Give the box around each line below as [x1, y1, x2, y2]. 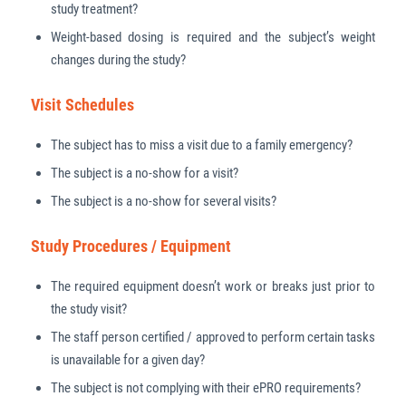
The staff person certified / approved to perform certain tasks [50, 329, 376, 346]
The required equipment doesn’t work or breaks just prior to [50, 278, 376, 295]
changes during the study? [50, 51, 186, 68]
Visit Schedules [30, 94, 134, 114]
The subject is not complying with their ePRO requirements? [50, 380, 361, 397]
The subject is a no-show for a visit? [50, 165, 246, 182]
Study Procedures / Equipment [30, 237, 231, 256]
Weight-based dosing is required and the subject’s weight [50, 28, 376, 45]
